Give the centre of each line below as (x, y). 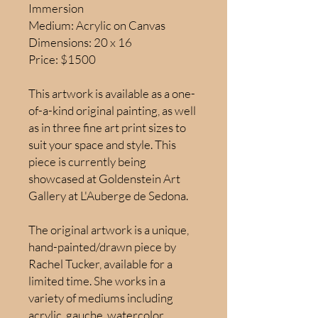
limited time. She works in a (97, 280)
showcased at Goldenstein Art (104, 178)
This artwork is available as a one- (112, 93)
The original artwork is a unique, (109, 229)
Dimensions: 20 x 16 (80, 42)
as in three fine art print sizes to (107, 127)
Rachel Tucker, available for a (100, 263)
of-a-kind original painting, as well (112, 110)
